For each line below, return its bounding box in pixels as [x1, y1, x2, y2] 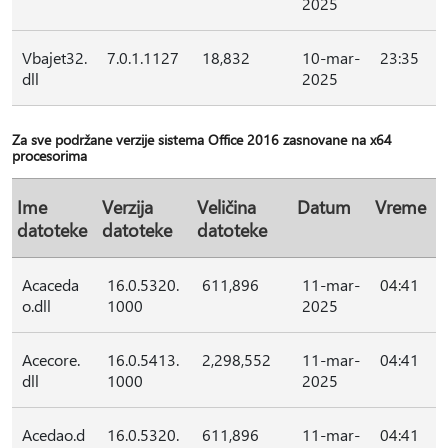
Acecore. [22, 349, 80, 370]
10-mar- [302, 47, 360, 68]
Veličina [197, 195, 256, 218]
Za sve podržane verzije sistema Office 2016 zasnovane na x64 [12, 130, 392, 149]
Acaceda [22, 274, 79, 295]
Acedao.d [22, 424, 85, 445]
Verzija [102, 195, 153, 218]
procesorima [12, 146, 87, 165]
